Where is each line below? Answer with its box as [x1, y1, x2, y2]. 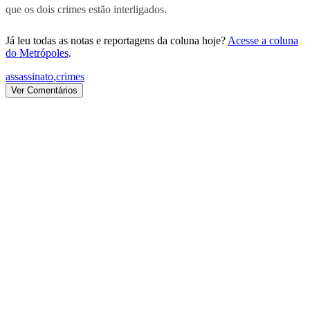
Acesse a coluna [228, 34, 298, 46]
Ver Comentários [11, 84, 77, 95]
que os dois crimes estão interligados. [6, 3, 167, 15]
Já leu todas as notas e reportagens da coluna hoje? [6, 34, 226, 46]
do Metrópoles [6, 46, 69, 59]
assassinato [6, 70, 53, 82]
